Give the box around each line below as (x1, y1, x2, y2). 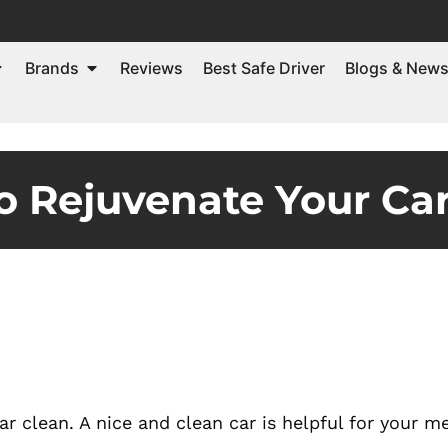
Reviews (120, 57, 183, 78)
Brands (25, 57, 79, 78)
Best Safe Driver (203, 57, 325, 78)
